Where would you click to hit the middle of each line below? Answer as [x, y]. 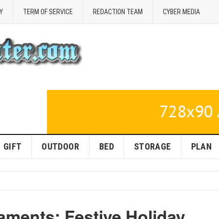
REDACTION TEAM [118, 12]
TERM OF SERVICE [48, 12]
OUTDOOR [60, 146]
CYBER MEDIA [181, 12]
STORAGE [152, 146]
